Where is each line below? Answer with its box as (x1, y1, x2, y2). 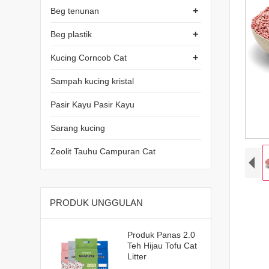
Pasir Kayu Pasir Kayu (50, 99, 135, 109)
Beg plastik (50, 29, 92, 39)
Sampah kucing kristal (50, 76, 134, 86)
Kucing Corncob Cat (50, 52, 127, 62)
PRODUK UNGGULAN (50, 197, 144, 208)
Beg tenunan (50, 5, 100, 16)
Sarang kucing (50, 122, 106, 133)
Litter (127, 251, 147, 261)
